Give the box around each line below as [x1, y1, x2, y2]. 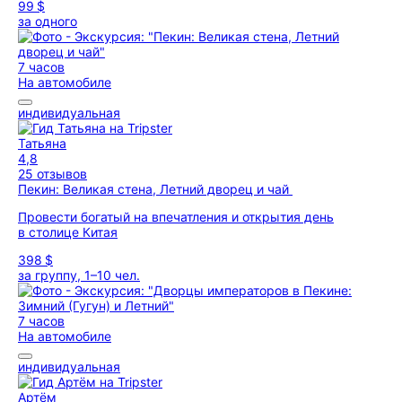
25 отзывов [18, 166, 87, 181]
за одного [18, 13, 77, 29]
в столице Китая [18, 224, 118, 240]
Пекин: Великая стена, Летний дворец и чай [18, 181, 293, 197]
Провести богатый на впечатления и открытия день [18, 209, 334, 224]
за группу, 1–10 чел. [18, 267, 140, 283]
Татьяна [18, 135, 66, 151]
